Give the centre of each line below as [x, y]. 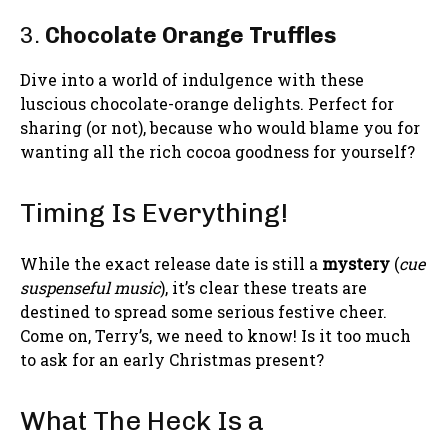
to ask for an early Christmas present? [172, 359]
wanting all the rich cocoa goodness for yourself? [217, 151]
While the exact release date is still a [171, 263]
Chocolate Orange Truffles [190, 35]
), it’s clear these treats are [263, 287]
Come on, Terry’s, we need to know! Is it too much [215, 335]
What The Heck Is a [142, 420]
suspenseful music [90, 287]
